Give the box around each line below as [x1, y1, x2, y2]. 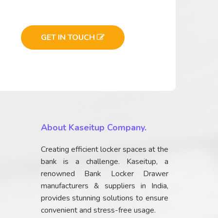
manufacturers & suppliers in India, [40, 181, 168, 192]
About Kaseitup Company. [40, 122, 146, 134]
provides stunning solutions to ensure [40, 193, 168, 204]
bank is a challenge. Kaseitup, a [40, 156, 168, 167]
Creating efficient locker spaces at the [40, 144, 168, 155]
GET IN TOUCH [40, 32, 97, 43]
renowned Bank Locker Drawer [40, 168, 168, 180]
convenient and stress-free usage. [40, 205, 156, 216]
